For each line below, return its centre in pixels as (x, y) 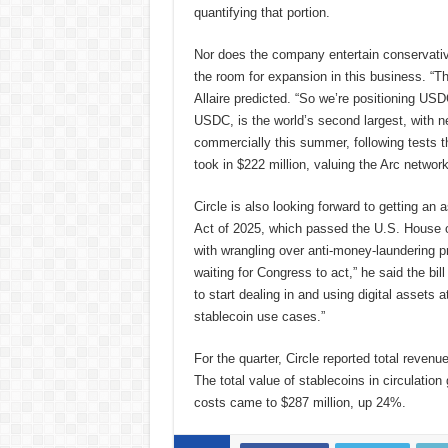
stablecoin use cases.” (259, 316)
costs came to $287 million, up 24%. (299, 402)
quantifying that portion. (261, 12)
